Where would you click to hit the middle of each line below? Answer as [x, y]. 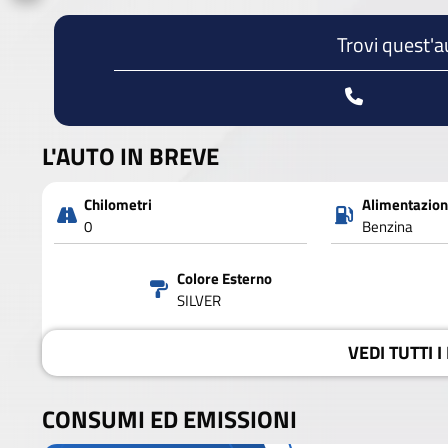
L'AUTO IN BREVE [130, 156]
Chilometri [118, 204]
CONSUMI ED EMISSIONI [169, 418]
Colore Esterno [224, 278]
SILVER [198, 300]
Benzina [387, 226]
